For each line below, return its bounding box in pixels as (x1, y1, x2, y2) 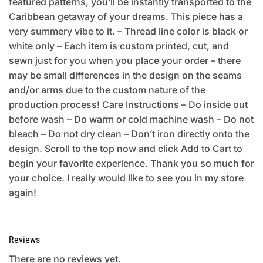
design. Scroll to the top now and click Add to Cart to (9, 142, 242, 154)
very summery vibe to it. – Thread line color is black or (9, 25, 248, 37)
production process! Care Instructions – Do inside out (9, 98, 248, 110)
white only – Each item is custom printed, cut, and (9, 39, 229, 52)
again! (9, 186, 36, 198)
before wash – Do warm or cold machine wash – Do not (9, 113, 254, 125)
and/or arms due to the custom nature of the (9, 83, 205, 96)
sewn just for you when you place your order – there (9, 54, 241, 66)
